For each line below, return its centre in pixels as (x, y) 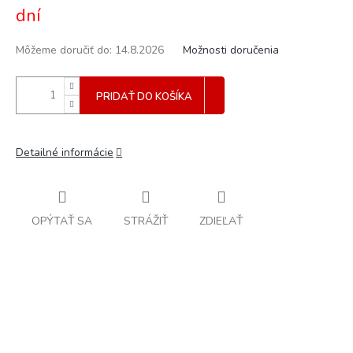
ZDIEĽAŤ (221, 221)
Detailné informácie (65, 152)
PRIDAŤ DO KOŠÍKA (144, 97)
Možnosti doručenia (231, 50)
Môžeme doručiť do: (64, 50)
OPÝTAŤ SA (62, 221)
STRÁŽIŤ (146, 221)
